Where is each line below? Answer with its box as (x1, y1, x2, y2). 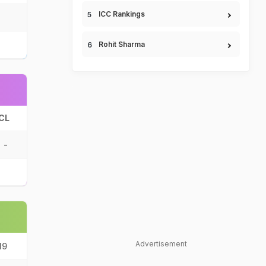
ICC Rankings (99, 9, 145, 18)
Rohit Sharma (99, 40, 145, 49)
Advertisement (135, 239, 187, 248)
